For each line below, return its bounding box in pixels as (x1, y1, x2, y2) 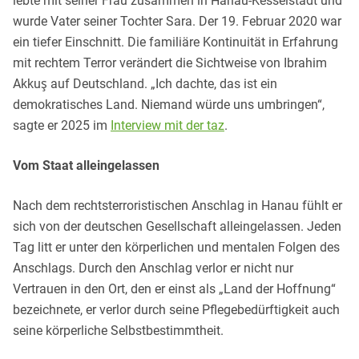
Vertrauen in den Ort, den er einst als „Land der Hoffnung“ (13, 280, 336, 296)
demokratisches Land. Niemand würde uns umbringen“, (13, 96, 325, 112)
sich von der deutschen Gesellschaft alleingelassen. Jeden (13, 218, 341, 234)
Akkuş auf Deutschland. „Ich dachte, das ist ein (13, 75, 277, 91)
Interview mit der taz (111, 117, 224, 133)
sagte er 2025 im (13, 117, 111, 133)
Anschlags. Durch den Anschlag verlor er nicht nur (13, 260, 293, 276)
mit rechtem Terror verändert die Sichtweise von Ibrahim (13, 54, 327, 71)
